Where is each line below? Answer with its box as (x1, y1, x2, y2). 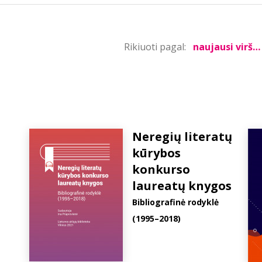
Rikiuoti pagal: (124, 40, 186, 53)
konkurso (132, 161, 190, 177)
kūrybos (132, 145, 181, 161)
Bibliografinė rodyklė (132, 196, 219, 208)
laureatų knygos (132, 178, 232, 194)
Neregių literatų (132, 129, 232, 144)
